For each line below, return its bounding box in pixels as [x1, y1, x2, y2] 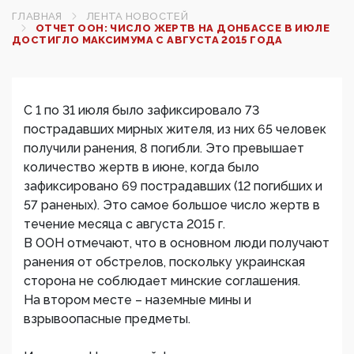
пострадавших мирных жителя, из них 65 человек [24, 122, 326, 137]
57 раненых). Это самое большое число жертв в [24, 198, 320, 213]
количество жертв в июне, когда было [24, 160, 259, 175]
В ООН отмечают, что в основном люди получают [24, 235, 330, 250]
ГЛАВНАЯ [12, 10, 62, 22]
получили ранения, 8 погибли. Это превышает [24, 141, 304, 156]
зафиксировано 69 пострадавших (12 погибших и [24, 179, 322, 194]
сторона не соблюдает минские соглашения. [24, 273, 300, 288]
